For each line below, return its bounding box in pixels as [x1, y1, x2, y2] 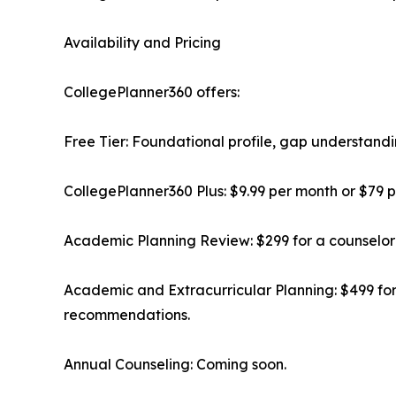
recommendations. [64, 305, 190, 324]
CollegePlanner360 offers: [64, 82, 240, 101]
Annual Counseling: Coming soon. [64, 354, 286, 373]
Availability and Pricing [64, 33, 221, 51]
